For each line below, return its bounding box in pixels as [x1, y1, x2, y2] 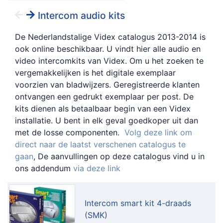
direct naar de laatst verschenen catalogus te [15, 139, 186, 149]
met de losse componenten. [15, 127, 124, 137]
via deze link [73, 163, 120, 173]
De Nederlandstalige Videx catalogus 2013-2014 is [15, 31, 206, 42]
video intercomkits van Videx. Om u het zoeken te [15, 55, 204, 66]
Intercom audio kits [38, 9, 125, 21]
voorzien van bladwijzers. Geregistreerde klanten [15, 79, 200, 90]
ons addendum [15, 163, 73, 173]
